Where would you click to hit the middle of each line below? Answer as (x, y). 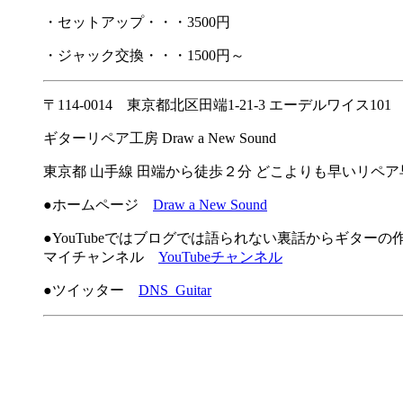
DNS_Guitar (175, 291)
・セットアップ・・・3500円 (137, 22)
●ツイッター (91, 291)
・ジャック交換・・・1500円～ (144, 56)
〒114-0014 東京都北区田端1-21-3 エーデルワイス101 (217, 105)
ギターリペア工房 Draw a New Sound (160, 139)
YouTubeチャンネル (220, 257)
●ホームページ (98, 205)
